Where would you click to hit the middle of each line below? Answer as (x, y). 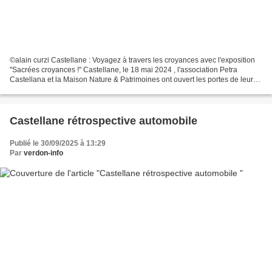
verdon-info (43, 153)
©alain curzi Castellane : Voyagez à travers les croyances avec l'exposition (132, 60)
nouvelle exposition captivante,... (63, 89)
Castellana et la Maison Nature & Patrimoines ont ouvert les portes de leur (131, 79)
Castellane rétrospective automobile (104, 121)
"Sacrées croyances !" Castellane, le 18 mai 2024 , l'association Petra (124, 70)
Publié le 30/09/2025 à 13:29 (58, 143)
